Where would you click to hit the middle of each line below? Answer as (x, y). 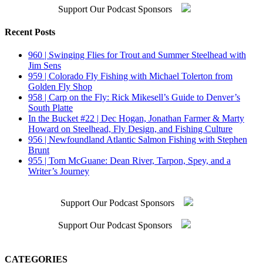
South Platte (50, 108)
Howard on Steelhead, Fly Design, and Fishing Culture (130, 129)
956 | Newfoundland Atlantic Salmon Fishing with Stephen (138, 140)
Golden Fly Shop (60, 87)
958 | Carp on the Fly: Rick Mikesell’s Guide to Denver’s (134, 97)
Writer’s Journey (59, 171)
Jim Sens (45, 66)
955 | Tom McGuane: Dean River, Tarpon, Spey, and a (129, 161)
